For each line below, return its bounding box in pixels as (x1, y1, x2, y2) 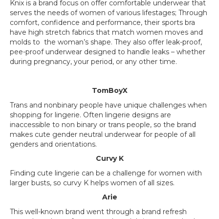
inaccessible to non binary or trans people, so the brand (10, 120, 196, 129)
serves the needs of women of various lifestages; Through (10, 8, 207, 17)
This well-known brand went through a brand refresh (10, 207, 187, 216)
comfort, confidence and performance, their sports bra (10, 18, 195, 27)
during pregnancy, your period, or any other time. (10, 57, 177, 66)
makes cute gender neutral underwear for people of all (10, 130, 196, 139)
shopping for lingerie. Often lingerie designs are (10, 110, 171, 119)
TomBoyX (91, 86, 128, 95)
